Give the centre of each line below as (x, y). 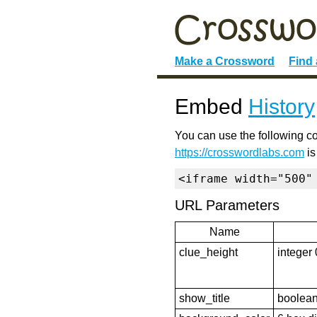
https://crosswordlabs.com (240, 152)
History (282, 106)
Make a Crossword (225, 61)
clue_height (208, 252)
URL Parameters (227, 205)
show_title (204, 298)
